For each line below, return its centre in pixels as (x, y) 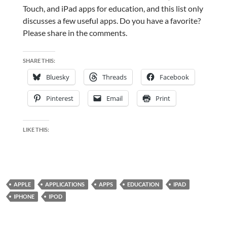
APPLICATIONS (65, 184)
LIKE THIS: (36, 130)
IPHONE (24, 197)
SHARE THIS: (39, 61)
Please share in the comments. (75, 33)
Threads (114, 77)
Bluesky (58, 77)
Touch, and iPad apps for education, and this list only (113, 9)
